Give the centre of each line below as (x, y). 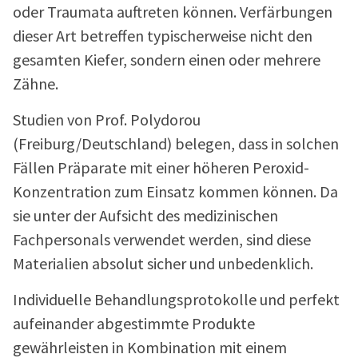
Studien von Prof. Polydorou (107, 120)
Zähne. (36, 84)
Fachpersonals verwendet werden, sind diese (162, 240)
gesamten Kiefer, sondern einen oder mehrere (167, 60)
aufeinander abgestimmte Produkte (134, 324)
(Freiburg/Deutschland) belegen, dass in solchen (176, 144)
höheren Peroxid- (251, 168)
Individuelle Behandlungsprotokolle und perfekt (176, 300)
